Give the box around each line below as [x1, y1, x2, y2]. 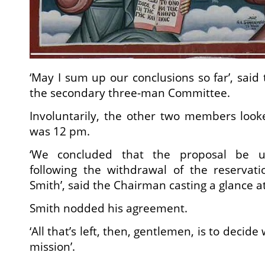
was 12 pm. [30, 123, 90, 140]
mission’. [30, 238, 75, 255]
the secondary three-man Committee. [30, 85, 230, 101]
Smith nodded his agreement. [30, 200, 188, 216]
